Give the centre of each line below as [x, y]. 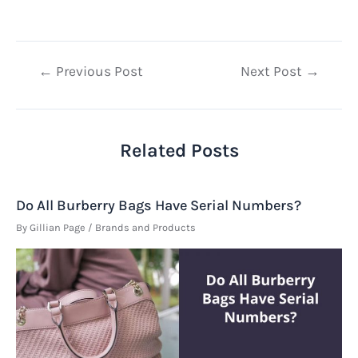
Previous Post [98, 72]
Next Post [272, 72]
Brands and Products [145, 227]
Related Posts [179, 150]
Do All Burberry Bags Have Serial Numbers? [159, 205]
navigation [47, 92]
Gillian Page [59, 227]
